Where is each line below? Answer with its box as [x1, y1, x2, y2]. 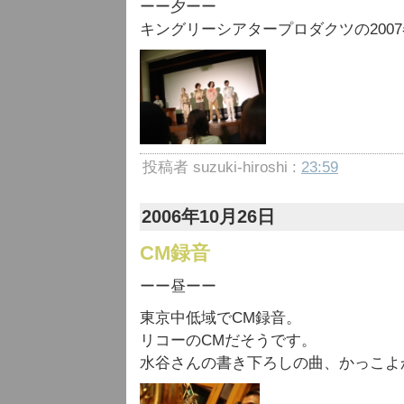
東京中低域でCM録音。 [140, 309, 301, 326]
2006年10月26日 [142, 207, 275, 226]
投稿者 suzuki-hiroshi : [142, 159, 301, 176]
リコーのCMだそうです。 [140, 332, 317, 349]
